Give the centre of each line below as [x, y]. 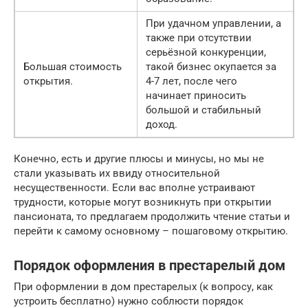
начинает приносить [196, 95]
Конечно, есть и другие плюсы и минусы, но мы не [139, 158]
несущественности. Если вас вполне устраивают [134, 187]
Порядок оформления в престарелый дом [150, 265]
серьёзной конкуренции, [206, 52]
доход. [162, 124]
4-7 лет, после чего [191, 81]
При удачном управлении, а [213, 23]
